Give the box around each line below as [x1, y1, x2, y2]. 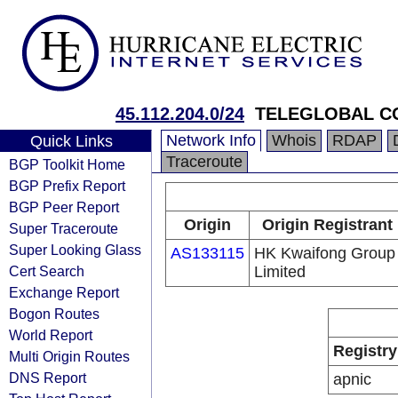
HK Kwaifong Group [254, 244, 395, 262]
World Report [9, 327, 92, 343]
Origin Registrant [261, 216, 393, 234]
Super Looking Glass [9, 242, 141, 258]
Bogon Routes [9, 306, 99, 322]
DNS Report [9, 370, 86, 386]
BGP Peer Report [9, 199, 119, 215]
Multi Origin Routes [9, 348, 130, 364]
